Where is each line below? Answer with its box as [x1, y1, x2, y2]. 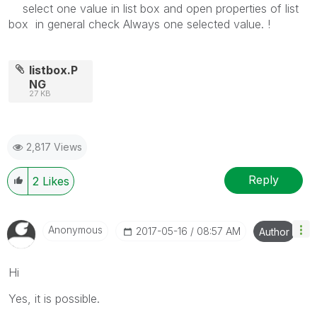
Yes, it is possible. [8, 291, 100, 306]
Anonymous [48, 223, 103, 236]
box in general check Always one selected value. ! [8, 16, 270, 31]
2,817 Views [26, 140, 82, 153]
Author [259, 225, 289, 238]
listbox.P [29, 62, 79, 77]
